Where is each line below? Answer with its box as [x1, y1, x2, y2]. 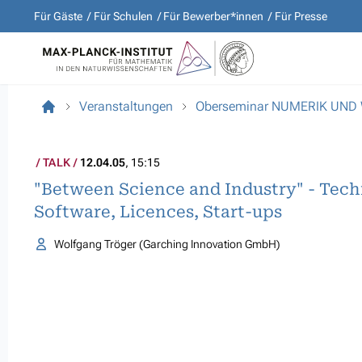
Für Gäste [34, 10, 82, 23]
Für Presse [274, 10, 327, 23]
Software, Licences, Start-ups [34, 202, 282, 221]
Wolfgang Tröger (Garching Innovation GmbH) [53, 238, 280, 250]
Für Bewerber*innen [163, 10, 263, 23]
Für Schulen [93, 10, 153, 23]
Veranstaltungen [79, 99, 173, 114]
